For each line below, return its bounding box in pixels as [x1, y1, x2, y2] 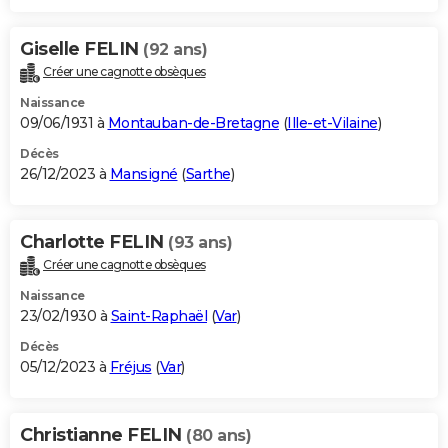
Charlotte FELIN [20, 231, 168, 254]
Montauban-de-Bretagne [107, 114, 279, 133]
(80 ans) [186, 426, 251, 446]
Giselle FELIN [20, 38, 143, 61]
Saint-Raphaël [110, 307, 207, 326]
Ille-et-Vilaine [287, 114, 378, 133]
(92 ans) [143, 40, 207, 60]
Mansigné [109, 165, 178, 184]
